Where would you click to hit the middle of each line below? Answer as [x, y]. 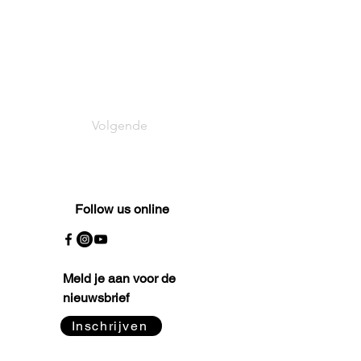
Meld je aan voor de [119, 278]
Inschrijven [110, 326]
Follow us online [124, 209]
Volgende [120, 125]
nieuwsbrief [96, 298]
